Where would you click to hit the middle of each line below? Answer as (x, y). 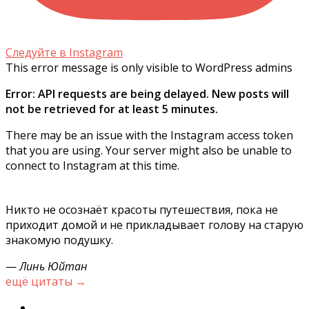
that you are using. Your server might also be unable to (149, 151)
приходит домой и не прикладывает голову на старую (154, 225)
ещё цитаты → (46, 282)
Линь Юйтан (53, 267)
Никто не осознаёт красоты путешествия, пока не (142, 210)
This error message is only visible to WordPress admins (149, 68)
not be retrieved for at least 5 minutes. (112, 109)
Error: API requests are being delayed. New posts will (147, 94)
